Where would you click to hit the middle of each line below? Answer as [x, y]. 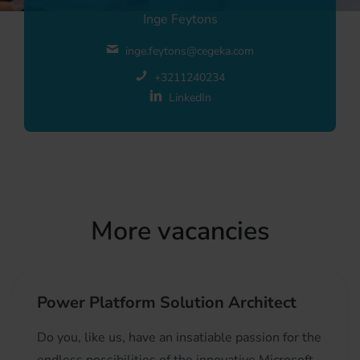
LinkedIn [190, 98]
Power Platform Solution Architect [167, 303]
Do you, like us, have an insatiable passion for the [179, 338]
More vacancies [180, 231]
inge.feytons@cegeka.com [190, 51]
